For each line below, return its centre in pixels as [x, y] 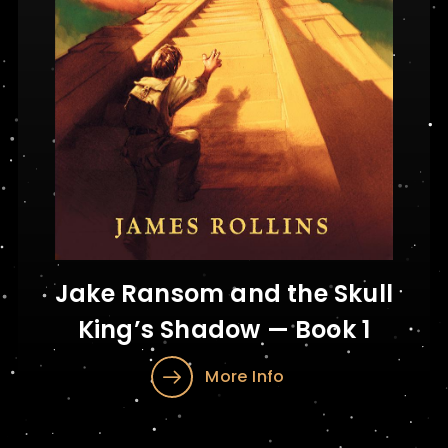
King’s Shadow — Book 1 [224, 329]
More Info [245, 376]
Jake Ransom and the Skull [223, 293]
